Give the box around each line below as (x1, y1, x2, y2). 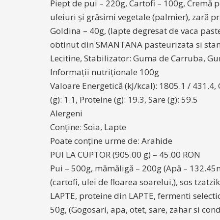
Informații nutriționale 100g (50, 66, 159, 78)
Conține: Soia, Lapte (50, 121, 126, 133)
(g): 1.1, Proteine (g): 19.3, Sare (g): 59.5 (50, 94, 198, 105)
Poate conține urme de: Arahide (50, 135, 172, 146)
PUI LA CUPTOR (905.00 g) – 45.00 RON (50, 149, 200, 160)
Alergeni (50, 108, 82, 119)
